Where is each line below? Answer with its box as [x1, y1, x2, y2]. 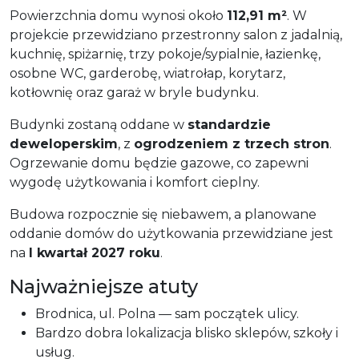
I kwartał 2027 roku [29, 244, 160, 260]
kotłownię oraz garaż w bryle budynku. [10, 84, 259, 100]
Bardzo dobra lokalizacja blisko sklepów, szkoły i [35, 325, 338, 341]
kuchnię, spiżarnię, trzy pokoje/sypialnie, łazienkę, [10, 46, 321, 62]
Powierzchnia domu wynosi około [10, 7, 227, 23]
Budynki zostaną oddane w [10, 116, 188, 132]
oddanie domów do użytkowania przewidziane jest [10, 225, 333, 241]
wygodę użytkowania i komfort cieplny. [10, 174, 260, 190]
